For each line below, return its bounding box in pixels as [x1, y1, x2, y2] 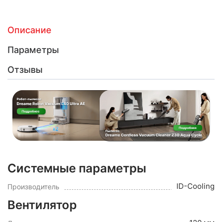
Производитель [7, 182, 59, 191]
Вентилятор [7, 197, 77, 212]
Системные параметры [7, 161, 146, 175]
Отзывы [7, 64, 43, 75]
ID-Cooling [176, 181, 215, 191]
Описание [7, 25, 52, 35]
